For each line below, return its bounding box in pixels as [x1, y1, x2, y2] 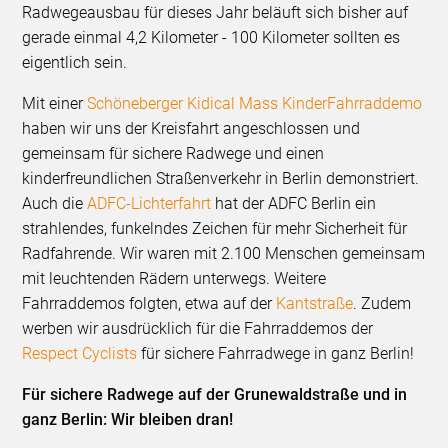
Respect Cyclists [22, 344, 138, 364]
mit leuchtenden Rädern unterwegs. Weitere [22, 269, 327, 289]
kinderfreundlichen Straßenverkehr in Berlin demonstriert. [22, 169, 420, 189]
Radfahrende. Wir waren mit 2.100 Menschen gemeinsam [22, 244, 426, 264]
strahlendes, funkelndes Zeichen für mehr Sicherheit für [22, 219, 408, 239]
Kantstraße [272, 294, 354, 314]
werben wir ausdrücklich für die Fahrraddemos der [22, 319, 374, 339]
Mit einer [22, 94, 88, 114]
